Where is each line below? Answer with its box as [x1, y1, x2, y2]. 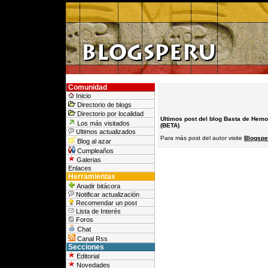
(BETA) [160, 121, 179, 129]
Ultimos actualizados [74, 128, 136, 135]
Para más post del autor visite [160, 134, 244, 141]
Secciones [68, 243, 104, 251]
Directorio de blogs [75, 101, 132, 108]
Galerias [75, 156, 101, 163]
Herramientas [68, 173, 115, 180]
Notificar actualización [74, 191, 139, 198]
